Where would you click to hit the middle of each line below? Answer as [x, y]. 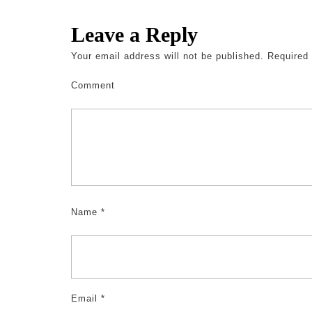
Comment [93, 85]
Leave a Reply [134, 34]
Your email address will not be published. [167, 56]
